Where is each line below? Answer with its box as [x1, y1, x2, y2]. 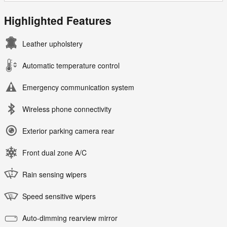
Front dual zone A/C [22, 147, 87, 158]
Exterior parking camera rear [22, 126, 115, 136]
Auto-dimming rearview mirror [22, 213, 118, 223]
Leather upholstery [22, 39, 83, 49]
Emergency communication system [22, 82, 134, 93]
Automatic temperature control [22, 60, 120, 71]
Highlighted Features [4, 13, 111, 28]
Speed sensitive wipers [22, 191, 96, 202]
